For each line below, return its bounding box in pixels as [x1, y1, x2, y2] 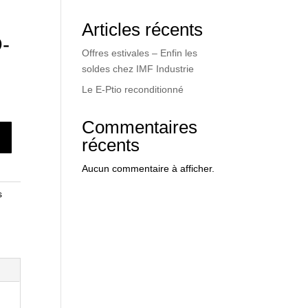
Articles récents [82, 19, 203, 40]
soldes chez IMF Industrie [82, 63, 195, 74]
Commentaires [82, 117, 198, 137]
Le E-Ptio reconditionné [82, 84, 184, 95]
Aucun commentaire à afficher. [82, 163, 215, 174]
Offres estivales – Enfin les [82, 47, 198, 58]
